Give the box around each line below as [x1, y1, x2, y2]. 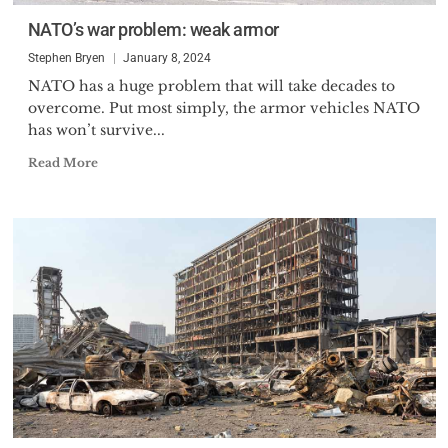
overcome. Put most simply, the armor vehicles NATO [27, 99, 420, 117]
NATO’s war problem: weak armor [27, 19, 279, 40]
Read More [27, 155, 98, 170]
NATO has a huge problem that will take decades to [27, 77, 395, 95]
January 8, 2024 [122, 51, 211, 65]
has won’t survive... [27, 121, 165, 139]
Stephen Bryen [27, 51, 105, 65]
